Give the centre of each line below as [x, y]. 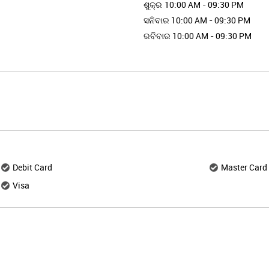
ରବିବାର [157, 36]
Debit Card [32, 167]
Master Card [244, 167]
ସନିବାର [156, 20]
